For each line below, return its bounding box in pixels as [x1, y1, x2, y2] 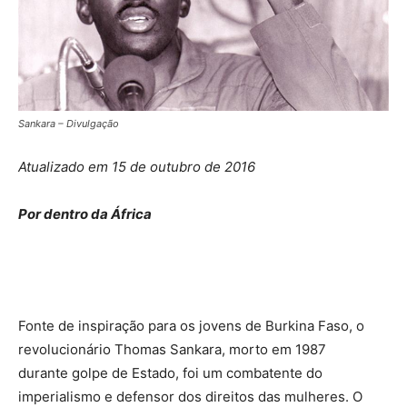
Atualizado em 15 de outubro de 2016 [18, 157, 255, 175]
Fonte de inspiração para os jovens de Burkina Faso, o [18, 316, 364, 334]
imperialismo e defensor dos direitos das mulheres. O [18, 387, 362, 405]
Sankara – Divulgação [18, 116, 119, 130]
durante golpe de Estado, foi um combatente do [18, 363, 323, 382]
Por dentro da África [18, 204, 152, 223]
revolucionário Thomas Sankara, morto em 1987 [18, 340, 326, 358]
